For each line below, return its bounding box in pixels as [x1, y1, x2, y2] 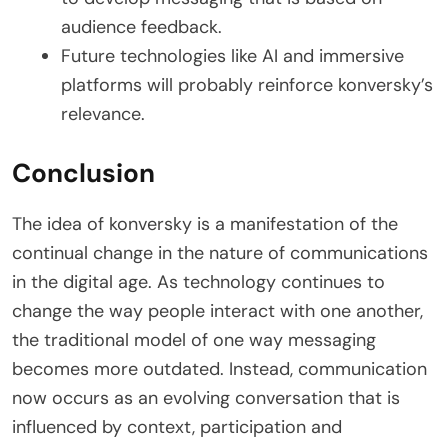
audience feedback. [61, 14, 222, 39]
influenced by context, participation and [12, 414, 342, 439]
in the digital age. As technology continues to [12, 269, 385, 294]
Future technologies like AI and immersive [61, 43, 404, 68]
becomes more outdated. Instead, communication [12, 356, 427, 381]
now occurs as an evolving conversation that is [12, 385, 400, 410]
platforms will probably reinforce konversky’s [61, 72, 433, 97]
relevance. [61, 101, 145, 126]
